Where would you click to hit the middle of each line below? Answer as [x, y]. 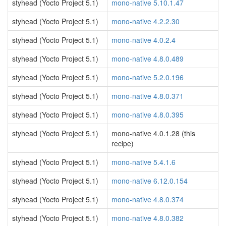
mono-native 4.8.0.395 [148, 115]
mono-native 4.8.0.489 [148, 59]
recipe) [123, 143]
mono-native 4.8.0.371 [148, 96]
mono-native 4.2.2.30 [146, 21]
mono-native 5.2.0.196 [148, 77]
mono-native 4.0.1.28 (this [153, 133]
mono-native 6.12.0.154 [150, 181]
